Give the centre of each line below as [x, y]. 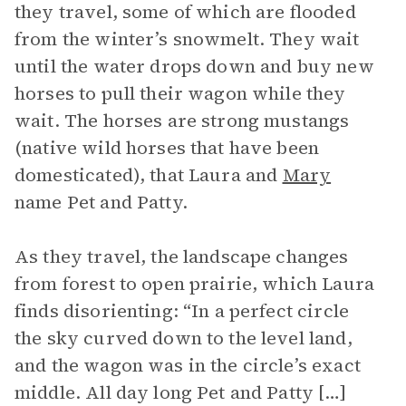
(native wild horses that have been [167, 148]
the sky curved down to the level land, [184, 338]
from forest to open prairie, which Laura [194, 284]
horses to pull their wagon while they [180, 93]
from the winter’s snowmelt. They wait [187, 39]
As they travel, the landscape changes [182, 256]
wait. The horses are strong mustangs [182, 121]
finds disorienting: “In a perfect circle [182, 311]
